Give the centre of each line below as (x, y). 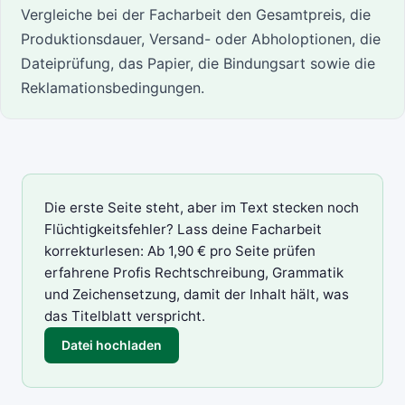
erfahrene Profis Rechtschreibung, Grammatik (194, 273)
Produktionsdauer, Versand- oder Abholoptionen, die (201, 38)
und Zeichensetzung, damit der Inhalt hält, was (197, 295)
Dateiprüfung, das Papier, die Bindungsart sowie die (198, 63)
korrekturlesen (92, 251)
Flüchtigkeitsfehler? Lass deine (148, 230)
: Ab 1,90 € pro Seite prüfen (228, 251)
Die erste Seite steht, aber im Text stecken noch (202, 208)
